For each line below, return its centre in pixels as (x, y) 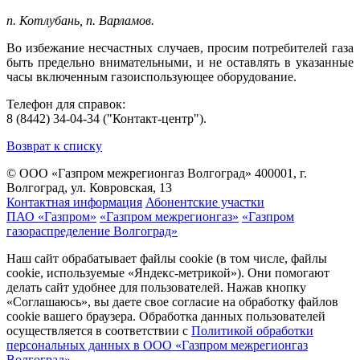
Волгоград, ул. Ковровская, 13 (89, 187)
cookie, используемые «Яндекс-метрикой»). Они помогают (168, 272)
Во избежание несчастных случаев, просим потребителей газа (180, 47)
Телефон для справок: (66, 104)
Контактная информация (74, 202)
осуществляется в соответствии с (99, 330)
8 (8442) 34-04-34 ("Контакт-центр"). (106, 118)
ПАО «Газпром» (51, 216)
